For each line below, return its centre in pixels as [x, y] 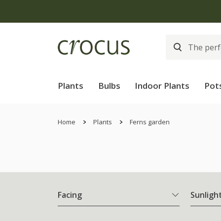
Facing [70, 195]
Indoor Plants [162, 86]
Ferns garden [150, 122]
